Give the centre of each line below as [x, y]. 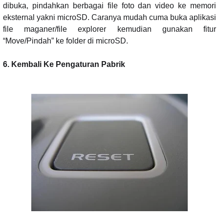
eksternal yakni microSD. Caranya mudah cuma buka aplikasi [109, 17]
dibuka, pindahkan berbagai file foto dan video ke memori [109, 5]
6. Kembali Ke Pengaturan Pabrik [64, 64]
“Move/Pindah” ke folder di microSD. [65, 41]
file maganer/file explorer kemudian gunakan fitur [109, 29]
